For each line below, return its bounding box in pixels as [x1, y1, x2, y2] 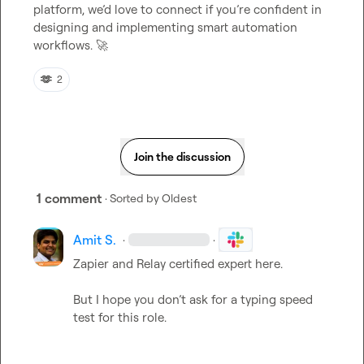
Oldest [162, 191, 197, 205]
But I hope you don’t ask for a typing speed [72, 292, 313, 307]
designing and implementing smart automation [33, 19, 297, 35]
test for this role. [72, 310, 167, 325]
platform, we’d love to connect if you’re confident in [33, 2, 322, 17]
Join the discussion [133, 149, 231, 163]
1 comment [37, 190, 102, 206]
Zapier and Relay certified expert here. [72, 256, 283, 271]
